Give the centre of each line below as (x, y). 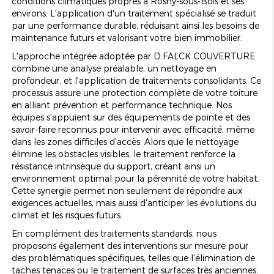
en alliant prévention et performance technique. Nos (121, 105)
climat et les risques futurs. (67, 215)
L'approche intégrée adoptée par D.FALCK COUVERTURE (133, 56)
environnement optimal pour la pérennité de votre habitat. (135, 178)
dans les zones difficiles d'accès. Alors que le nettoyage (125, 141)
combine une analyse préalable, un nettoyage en (114, 68)
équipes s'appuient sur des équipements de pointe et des (131, 117)
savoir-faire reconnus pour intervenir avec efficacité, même (133, 129)
